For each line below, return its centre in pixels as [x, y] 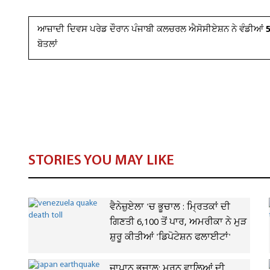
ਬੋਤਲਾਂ [47, 45]
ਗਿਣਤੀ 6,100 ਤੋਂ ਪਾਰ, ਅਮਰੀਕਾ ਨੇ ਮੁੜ [178, 222]
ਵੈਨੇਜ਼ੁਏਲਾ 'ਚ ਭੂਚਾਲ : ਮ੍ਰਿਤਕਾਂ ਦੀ [170, 207]
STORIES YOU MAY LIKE [101, 161]
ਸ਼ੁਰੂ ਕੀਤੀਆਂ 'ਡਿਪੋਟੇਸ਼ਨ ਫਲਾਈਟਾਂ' [170, 237]
